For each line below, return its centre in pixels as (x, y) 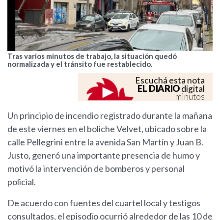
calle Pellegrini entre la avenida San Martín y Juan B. (105, 142)
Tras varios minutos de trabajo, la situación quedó (92, 56)
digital (192, 89)
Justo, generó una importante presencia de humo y (104, 155)
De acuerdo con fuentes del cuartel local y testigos (104, 203)
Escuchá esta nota (170, 81)
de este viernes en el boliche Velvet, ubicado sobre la (107, 129)
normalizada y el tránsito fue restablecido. (80, 64)
